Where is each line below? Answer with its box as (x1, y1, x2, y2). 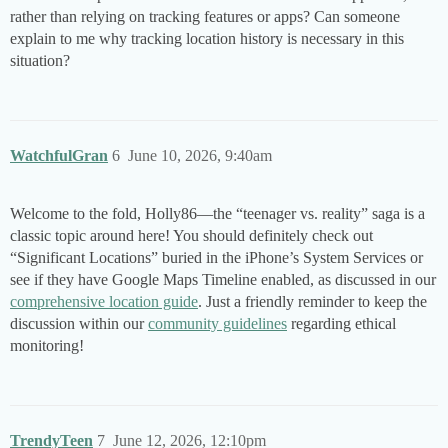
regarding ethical (287, 315, 396, 333)
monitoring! (10, 337, 84, 355)
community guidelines (148, 315, 287, 333)
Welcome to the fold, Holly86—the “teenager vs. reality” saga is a (10, 205, 425, 223)
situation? (10, 52, 70, 70)
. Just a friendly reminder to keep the (198, 293, 427, 311)
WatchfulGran (10, 147, 108, 165)
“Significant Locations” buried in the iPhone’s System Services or (10, 249, 423, 267)
